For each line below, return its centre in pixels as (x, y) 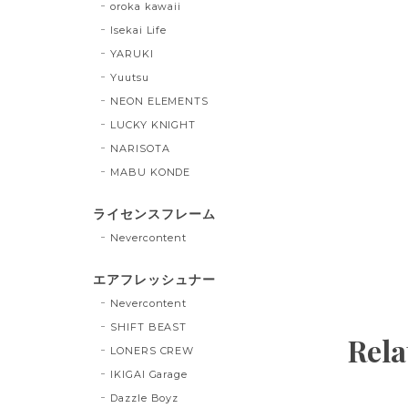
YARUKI (132, 53)
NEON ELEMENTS (159, 101)
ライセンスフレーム (154, 214)
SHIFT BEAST (148, 326)
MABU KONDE (150, 172)
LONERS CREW (152, 350)
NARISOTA (140, 148)
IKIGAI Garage (149, 374)
